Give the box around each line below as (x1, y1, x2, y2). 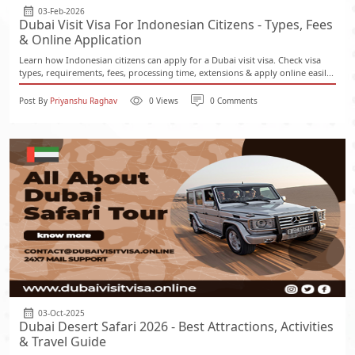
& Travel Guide (19, 333, 106, 350)
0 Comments (210, 94, 258, 106)
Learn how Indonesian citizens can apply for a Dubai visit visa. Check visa (19, 54, 321, 66)
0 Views (149, 94, 178, 106)
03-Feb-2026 (38, 5, 85, 17)
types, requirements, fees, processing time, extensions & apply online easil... (19, 67, 334, 78)
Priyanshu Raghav (50, 94, 117, 106)
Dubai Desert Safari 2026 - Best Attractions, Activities (19, 318, 334, 335)
